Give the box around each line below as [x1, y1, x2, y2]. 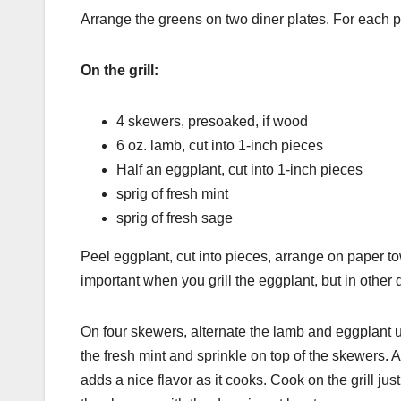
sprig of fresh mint [116, 185, 228, 201]
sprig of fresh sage [116, 209, 233, 226]
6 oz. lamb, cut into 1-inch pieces [116, 137, 323, 153]
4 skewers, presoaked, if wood [116, 113, 308, 129]
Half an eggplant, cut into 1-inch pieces [116, 161, 363, 177]
